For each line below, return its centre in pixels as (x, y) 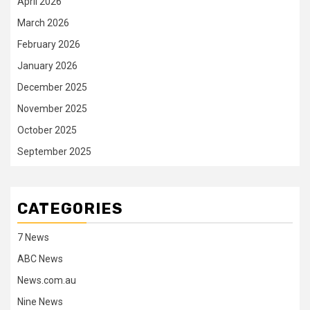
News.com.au (47, 281)
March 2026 (43, 23)
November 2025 (52, 109)
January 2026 (47, 66)
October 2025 (47, 130)
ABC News (40, 259)
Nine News (40, 302)
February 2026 (49, 45)
